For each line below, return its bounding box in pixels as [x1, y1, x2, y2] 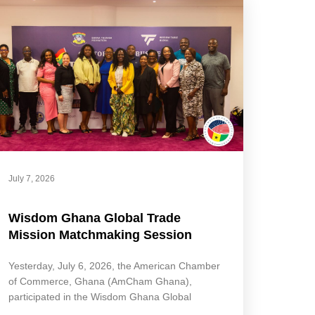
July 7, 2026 [8, 174, 56, 184]
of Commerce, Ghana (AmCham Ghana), [8, 276, 193, 288]
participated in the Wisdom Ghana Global [8, 291, 192, 303]
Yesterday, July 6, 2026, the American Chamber [8, 260, 221, 272]
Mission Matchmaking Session [8, 228, 193, 243]
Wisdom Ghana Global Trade [8, 211, 181, 226]
